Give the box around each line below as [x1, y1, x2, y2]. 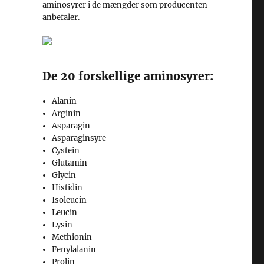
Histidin [52, 183, 83, 193]
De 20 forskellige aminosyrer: [42, 69, 213, 83]
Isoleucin [52, 195, 87, 205]
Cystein [52, 146, 80, 156]
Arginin [52, 108, 81, 118]
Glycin [52, 170, 77, 180]
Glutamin [52, 158, 88, 168]
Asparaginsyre [52, 133, 107, 143]
